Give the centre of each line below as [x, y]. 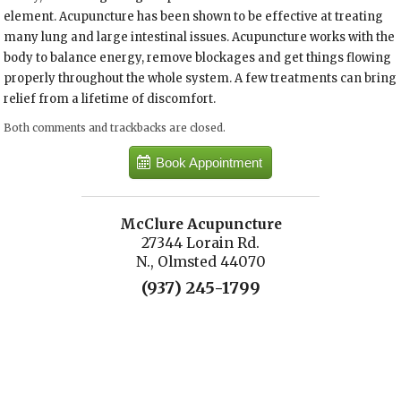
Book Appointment [209, 162]
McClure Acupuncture [200, 224]
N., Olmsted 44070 [200, 261]
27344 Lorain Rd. [200, 243]
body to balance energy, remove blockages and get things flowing [198, 58]
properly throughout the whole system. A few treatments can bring [200, 79]
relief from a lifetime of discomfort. [110, 99]
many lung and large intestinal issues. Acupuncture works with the [200, 38]
